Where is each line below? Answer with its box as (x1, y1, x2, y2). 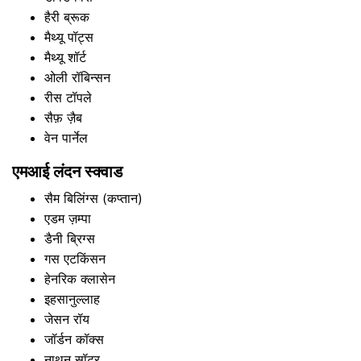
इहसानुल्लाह (44, 291, 100, 307)
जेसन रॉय (44, 311, 89, 327)
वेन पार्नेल (44, 130, 88, 146)
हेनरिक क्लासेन (44, 271, 115, 287)
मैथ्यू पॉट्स (44, 29, 93, 45)
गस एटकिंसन (44, 251, 106, 267)
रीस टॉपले (44, 89, 92, 106)
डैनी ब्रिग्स (44, 230, 95, 247)
